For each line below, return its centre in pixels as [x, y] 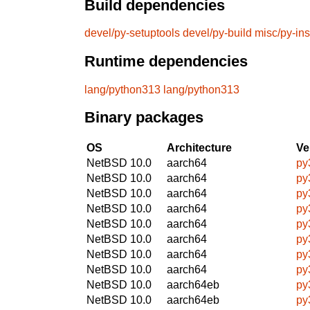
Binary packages [144, 118]
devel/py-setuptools [132, 33]
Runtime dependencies [166, 62]
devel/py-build [217, 33]
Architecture [199, 147]
